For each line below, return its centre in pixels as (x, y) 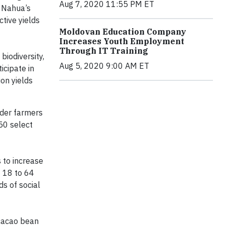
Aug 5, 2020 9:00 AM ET (104, 66)
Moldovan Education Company (123, 32)
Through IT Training (104, 51)
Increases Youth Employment (122, 41)
